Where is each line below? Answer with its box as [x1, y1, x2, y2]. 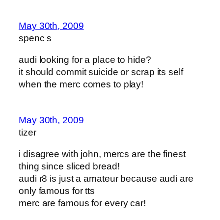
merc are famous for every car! [19, 197, 146, 208]
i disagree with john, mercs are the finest [19, 148, 186, 159]
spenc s [19, 33, 52, 44]
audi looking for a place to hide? [19, 54, 151, 65]
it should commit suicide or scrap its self [19, 66, 183, 77]
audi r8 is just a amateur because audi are [19, 173, 193, 184]
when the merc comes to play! [19, 79, 144, 89]
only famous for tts [19, 185, 95, 196]
